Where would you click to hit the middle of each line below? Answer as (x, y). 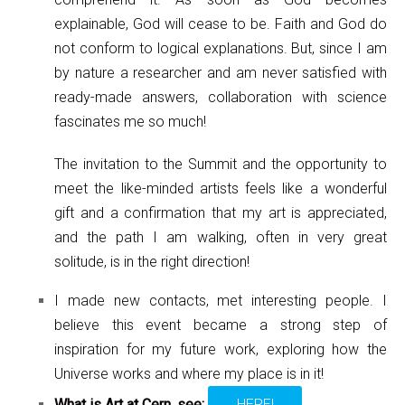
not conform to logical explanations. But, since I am (221, 48)
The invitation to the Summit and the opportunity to (221, 164)
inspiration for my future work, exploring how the (221, 349)
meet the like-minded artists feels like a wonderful (221, 188)
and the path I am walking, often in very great (221, 237)
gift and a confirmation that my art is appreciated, (221, 212)
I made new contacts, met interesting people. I (221, 300)
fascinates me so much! (130, 121)
